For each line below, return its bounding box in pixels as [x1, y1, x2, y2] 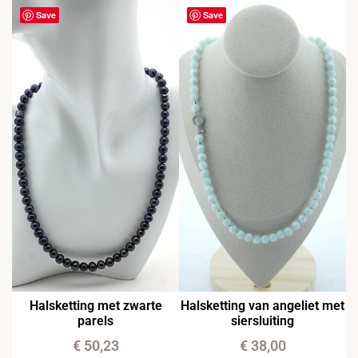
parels [78, 312, 113, 328]
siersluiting [231, 312, 294, 328]
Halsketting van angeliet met [181, 297, 344, 313]
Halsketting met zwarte [29, 297, 162, 313]
